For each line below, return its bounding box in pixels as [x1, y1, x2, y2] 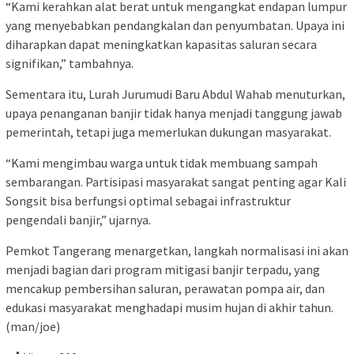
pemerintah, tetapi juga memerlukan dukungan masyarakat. [6, 123, 331, 140]
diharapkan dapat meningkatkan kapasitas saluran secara [6, 36, 317, 52]
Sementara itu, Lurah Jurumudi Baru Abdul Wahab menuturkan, [6, 85, 345, 102]
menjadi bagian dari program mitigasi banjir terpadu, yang [6, 261, 320, 277]
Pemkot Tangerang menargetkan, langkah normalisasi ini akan [6, 242, 348, 258]
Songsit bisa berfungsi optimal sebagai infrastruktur [6, 192, 291, 209]
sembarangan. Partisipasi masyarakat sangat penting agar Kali [6, 173, 346, 190]
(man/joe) [6, 318, 60, 334]
